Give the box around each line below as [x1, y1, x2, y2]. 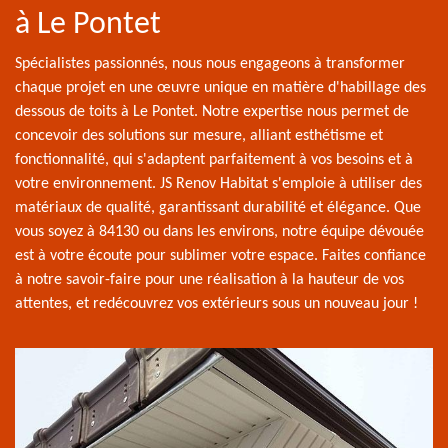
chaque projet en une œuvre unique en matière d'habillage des [15, 79, 426, 96]
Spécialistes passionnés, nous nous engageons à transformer [15, 55, 405, 72]
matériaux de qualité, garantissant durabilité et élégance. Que [15, 199, 421, 216]
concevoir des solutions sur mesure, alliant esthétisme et [15, 127, 383, 144]
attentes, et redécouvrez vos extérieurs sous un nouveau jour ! [15, 295, 418, 312]
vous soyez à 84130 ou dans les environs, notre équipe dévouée [15, 223, 424, 240]
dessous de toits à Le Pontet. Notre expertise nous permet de [15, 103, 409, 120]
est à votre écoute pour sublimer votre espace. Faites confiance [15, 247, 426, 264]
